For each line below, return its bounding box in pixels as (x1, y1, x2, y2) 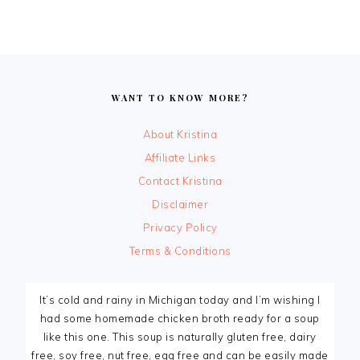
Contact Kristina (137, 174, 223, 187)
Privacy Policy (142, 220, 218, 234)
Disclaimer (152, 197, 208, 211)
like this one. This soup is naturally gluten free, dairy (43, 329, 317, 343)
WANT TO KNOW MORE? (111, 91, 249, 104)
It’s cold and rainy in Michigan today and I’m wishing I (39, 292, 321, 306)
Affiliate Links (144, 150, 216, 164)
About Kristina (143, 127, 217, 141)
